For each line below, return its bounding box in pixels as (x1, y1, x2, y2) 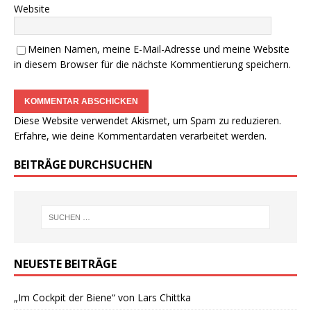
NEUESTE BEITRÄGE (14, 256, 117, 272)
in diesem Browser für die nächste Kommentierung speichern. (14, 58, 291, 72)
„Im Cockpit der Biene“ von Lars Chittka (14, 291, 191, 305)
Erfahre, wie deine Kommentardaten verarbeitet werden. (14, 129, 267, 143)
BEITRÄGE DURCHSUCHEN (14, 157, 153, 173)
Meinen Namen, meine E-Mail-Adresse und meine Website (28, 42, 289, 56)
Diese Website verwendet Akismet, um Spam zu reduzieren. (14, 114, 281, 128)
